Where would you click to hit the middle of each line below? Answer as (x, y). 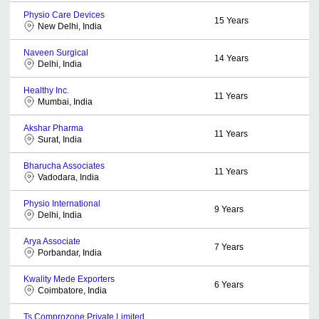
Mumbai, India (65, 102)
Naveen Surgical (56, 53)
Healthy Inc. (46, 90)
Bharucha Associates (64, 166)
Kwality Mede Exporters (69, 279)
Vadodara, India (68, 177)
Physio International (62, 204)
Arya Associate (52, 241)
